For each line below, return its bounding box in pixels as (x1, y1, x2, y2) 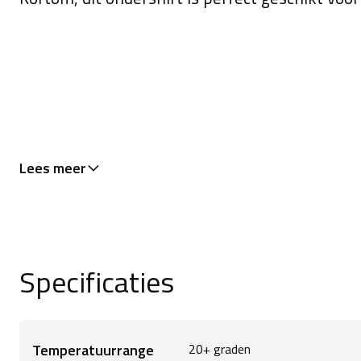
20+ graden (189, 339, 251, 359)
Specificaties (19, 259, 174, 305)
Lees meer (19, 157, 86, 180)
